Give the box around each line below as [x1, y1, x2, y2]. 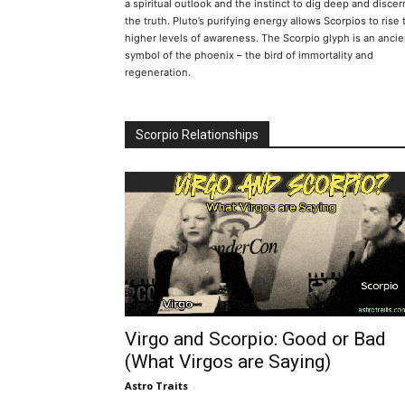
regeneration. [125, 66, 191, 80]
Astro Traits [125, 379, 188, 393]
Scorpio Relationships [136, 127, 259, 143]
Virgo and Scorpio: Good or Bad [125, 328, 386, 351]
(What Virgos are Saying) [125, 351, 331, 373]
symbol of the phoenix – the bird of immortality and [125, 49, 373, 62]
